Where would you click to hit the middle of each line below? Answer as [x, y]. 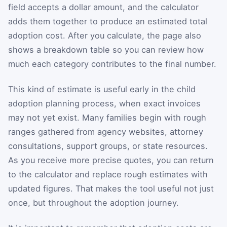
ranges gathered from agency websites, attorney [106, 131]
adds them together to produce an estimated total [108, 22]
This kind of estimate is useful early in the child [102, 89]
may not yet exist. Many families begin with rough [107, 117]
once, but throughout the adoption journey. [93, 202]
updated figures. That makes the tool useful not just [111, 188]
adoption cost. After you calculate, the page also [105, 36]
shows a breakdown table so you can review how [106, 50]
